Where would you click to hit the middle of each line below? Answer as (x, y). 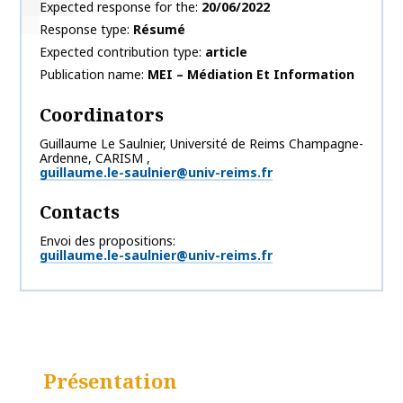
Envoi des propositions (106, 241)
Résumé (159, 30)
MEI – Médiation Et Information (251, 75)
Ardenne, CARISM (91, 158)
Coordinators (102, 115)
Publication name (90, 75)
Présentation (110, 381)
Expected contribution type (119, 52)
